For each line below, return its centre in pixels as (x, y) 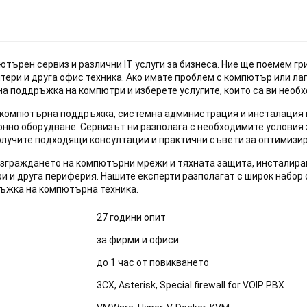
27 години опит (131, 217)
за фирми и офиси (137, 240)
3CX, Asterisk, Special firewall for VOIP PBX (190, 285)
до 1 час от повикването (152, 262)
